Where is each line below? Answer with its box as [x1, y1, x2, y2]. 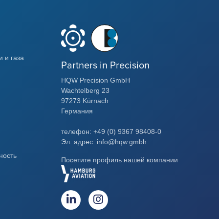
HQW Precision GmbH [61, 76, 130, 84]
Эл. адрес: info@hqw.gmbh [61, 137, 147, 146]
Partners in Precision [61, 59, 150, 71]
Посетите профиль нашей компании [61, 155, 178, 164]
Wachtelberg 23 [61, 86, 109, 94]
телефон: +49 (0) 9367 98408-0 [61, 127, 161, 135]
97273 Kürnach [61, 96, 109, 105]
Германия [61, 107, 93, 115]
